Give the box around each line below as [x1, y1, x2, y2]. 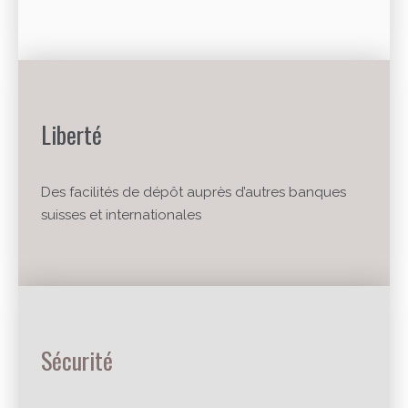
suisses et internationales [41, 207, 201, 224]
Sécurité [41, 342, 113, 379]
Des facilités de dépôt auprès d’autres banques [41, 184, 346, 201]
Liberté [41, 116, 102, 152]
